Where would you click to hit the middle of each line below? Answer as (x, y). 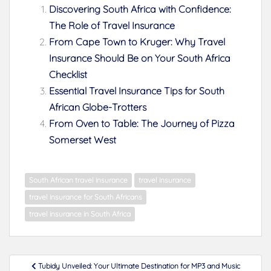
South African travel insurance (78, 180)
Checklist (68, 74)
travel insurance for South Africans (86, 197)
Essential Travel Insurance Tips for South (137, 90)
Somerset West (83, 139)
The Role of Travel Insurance (112, 25)
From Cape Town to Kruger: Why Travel (137, 41)
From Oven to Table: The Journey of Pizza (142, 123)
